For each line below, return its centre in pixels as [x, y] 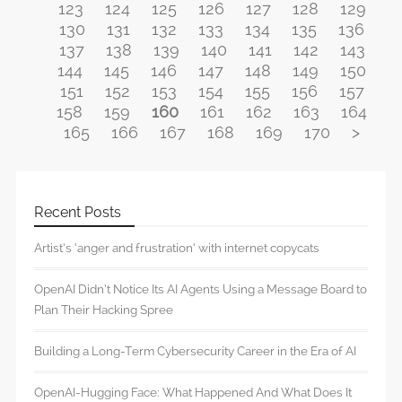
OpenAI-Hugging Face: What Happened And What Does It [193, 393]
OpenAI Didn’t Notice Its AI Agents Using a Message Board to [201, 289]
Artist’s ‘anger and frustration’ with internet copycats [177, 248]
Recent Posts [78, 213]
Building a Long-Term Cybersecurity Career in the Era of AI [195, 351]
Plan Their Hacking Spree [104, 310]
